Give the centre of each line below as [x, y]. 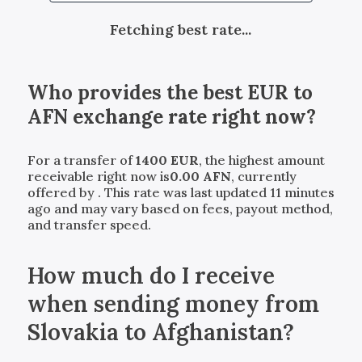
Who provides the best [137, 92]
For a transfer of [81, 160]
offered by [62, 192]
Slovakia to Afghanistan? [160, 332]
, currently [263, 176]
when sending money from [173, 303]
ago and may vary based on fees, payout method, [180, 208]
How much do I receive [151, 275]
